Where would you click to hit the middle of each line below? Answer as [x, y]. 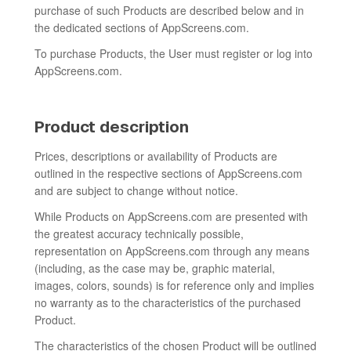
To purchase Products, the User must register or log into [174, 53]
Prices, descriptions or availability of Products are [156, 156]
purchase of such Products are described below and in [169, 10]
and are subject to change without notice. [136, 190]
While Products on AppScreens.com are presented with [171, 216]
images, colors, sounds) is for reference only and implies [174, 285]
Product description [112, 127]
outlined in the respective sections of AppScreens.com [168, 173]
